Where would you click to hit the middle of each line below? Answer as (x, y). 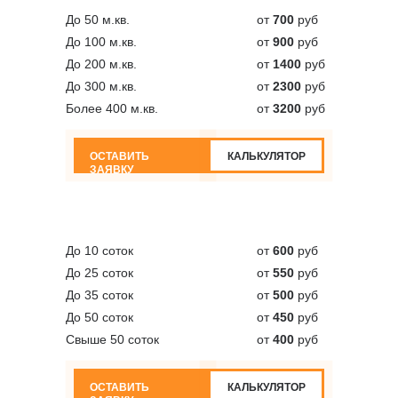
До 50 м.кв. (98, 20)
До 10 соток (99, 251)
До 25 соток (99, 273)
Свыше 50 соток (112, 339)
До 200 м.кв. (101, 64)
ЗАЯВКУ (111, 170)
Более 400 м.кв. (112, 108)
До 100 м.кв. (101, 42)
